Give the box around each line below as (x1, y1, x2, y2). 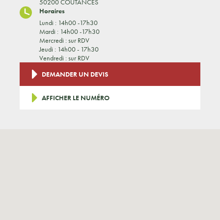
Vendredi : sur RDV (39, 54, 89, 62)
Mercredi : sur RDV (39, 36, 89, 45)
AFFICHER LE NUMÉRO (42, 93, 110, 102)
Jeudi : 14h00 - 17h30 (39, 45, 99, 54)
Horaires (39, 6, 65, 15)
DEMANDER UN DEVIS (42, 70, 108, 79)
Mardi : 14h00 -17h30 (39, 27, 100, 36)
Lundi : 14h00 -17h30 (39, 18, 98, 27)
